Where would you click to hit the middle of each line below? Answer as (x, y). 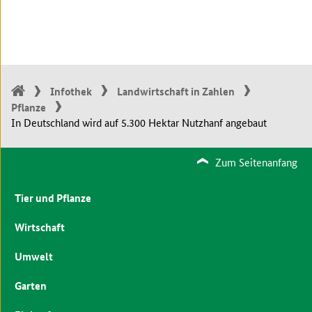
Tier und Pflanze (53, 197)
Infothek (71, 91)
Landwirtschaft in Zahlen (175, 91)
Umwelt (33, 256)
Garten (30, 285)
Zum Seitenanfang (257, 162)
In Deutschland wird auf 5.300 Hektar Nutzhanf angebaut (139, 122)
